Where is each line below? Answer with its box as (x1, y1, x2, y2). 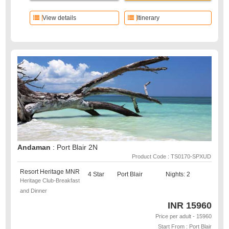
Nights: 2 (165, 171, 190, 178)
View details (42, 14, 77, 21)
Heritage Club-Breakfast (20, 177, 80, 184)
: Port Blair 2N (53, 143, 98, 151)
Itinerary (136, 14, 159, 21)
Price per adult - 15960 (155, 213, 212, 219)
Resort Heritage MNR (20, 168, 80, 175)
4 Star (88, 171, 105, 178)
